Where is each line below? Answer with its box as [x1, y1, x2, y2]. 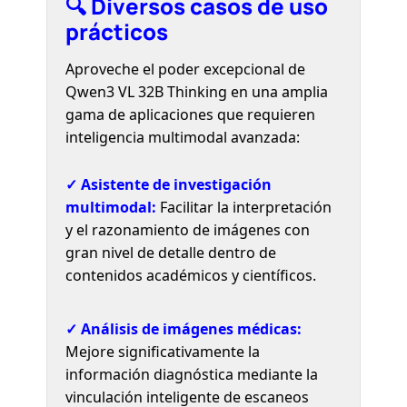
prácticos [65, 15, 169, 46]
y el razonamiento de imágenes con [65, 219, 311, 240]
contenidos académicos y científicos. [65, 264, 317, 285]
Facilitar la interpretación [156, 196, 333, 217]
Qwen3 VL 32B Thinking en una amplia [65, 81, 329, 102]
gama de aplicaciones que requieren [65, 104, 316, 124]
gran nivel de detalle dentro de [65, 242, 277, 263]
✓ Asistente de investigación [65, 174, 273, 194]
